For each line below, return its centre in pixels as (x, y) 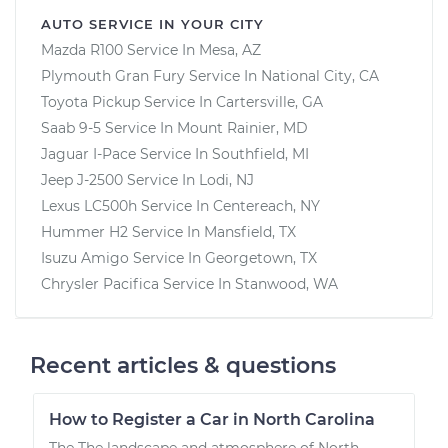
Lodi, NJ (226, 179)
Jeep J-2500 (82, 179)
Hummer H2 (84, 231)
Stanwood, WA (286, 283)
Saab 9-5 (71, 127)
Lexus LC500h (89, 205)
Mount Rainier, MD (242, 127)
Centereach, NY (266, 205)
